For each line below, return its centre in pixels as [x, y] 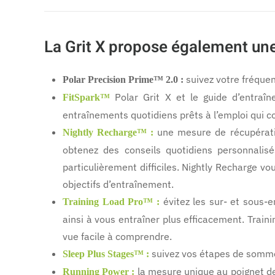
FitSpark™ [86, 98]
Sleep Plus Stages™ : [106, 254]
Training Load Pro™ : [111, 202]
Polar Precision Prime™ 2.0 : [123, 80]
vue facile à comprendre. [117, 237]
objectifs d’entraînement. [118, 184]
